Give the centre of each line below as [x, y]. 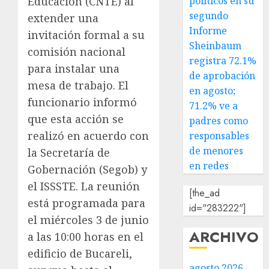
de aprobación [222, 76]
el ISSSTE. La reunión [84, 186]
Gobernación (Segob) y [87, 170]
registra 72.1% [223, 61]
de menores [216, 151]
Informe [208, 31]
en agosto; [213, 91]
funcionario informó [82, 102]
